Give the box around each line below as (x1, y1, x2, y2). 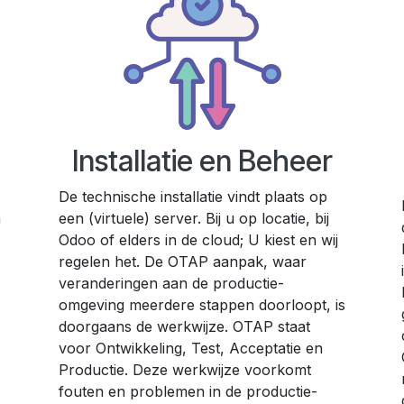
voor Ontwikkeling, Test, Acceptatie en (59, 339, 323, 357)
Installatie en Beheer (71, 143, 333, 179)
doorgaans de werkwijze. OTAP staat (59, 317, 310, 335)
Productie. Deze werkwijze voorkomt (59, 361, 311, 379)
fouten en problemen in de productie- (59, 382, 317, 400)
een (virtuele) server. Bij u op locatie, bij (59, 209, 329, 227)
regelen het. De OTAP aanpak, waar (59, 252, 307, 271)
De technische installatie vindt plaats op (59, 188, 327, 206)
